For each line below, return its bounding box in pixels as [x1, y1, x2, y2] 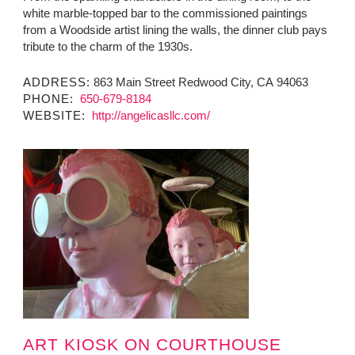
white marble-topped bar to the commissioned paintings [22, 6, 307, 21]
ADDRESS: [22, 75, 90, 90]
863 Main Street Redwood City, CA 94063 [90, 75, 308, 90]
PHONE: [22, 92, 74, 106]
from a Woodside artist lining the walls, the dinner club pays [22, 23, 327, 37]
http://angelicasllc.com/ [88, 109, 210, 123]
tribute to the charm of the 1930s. [22, 40, 193, 54]
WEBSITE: [22, 109, 86, 123]
